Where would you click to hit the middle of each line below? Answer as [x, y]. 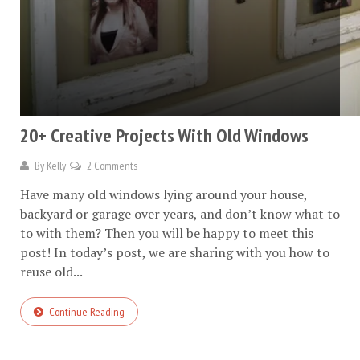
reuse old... [51, 271]
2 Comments [112, 165]
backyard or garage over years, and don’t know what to [180, 213]
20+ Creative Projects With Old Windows [164, 135]
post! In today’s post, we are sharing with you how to [175, 252]
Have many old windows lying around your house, [164, 194]
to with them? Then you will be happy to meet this [167, 233]
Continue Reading [87, 311]
